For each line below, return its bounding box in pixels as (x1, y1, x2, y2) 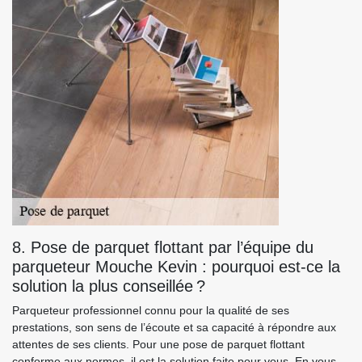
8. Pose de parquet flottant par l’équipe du (12, 238, 314, 256)
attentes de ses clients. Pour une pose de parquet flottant (12, 338, 305, 351)
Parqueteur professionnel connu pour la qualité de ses (12, 304, 289, 317)
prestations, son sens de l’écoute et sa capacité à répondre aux (12, 321, 336, 334)
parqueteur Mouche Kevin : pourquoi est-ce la (12, 258, 340, 276)
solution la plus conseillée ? (12, 277, 205, 295)
